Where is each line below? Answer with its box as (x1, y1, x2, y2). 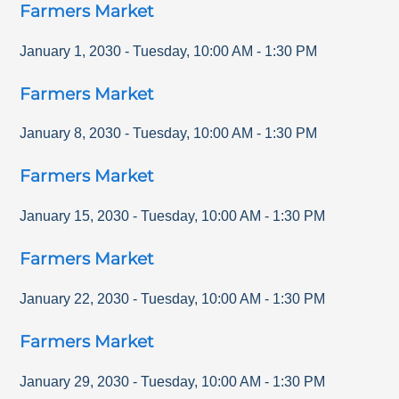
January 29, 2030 (20, 373, 130, 389)
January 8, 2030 (20, 126, 122, 142)
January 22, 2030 (20, 290, 130, 306)
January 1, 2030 (20, 43, 122, 59)
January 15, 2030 (20, 208, 130, 224)
